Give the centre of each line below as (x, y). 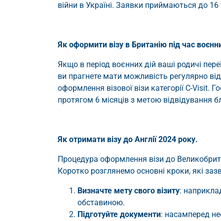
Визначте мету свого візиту (129, 191)
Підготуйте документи (119, 215)
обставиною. (101, 203)
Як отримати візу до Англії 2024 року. (128, 140)
